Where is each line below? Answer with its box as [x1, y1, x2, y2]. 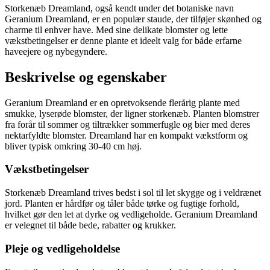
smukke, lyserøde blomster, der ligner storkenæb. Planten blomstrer [5, 108, 259, 119]
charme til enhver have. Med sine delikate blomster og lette [5, 24, 228, 35]
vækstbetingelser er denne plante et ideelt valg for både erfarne [5, 35, 242, 46]
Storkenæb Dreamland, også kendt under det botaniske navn [5, 2, 234, 13]
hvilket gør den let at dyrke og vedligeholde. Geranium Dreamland [5, 209, 257, 220]
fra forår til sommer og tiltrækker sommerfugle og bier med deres [5, 119, 250, 130]
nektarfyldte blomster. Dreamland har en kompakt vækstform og [5, 130, 248, 140]
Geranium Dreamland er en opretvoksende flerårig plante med [5, 97, 240, 108]
